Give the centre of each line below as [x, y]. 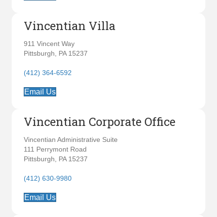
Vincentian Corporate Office [100, 122]
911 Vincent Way [49, 44]
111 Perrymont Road [55, 149]
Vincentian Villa [70, 26]
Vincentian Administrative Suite [71, 139]
